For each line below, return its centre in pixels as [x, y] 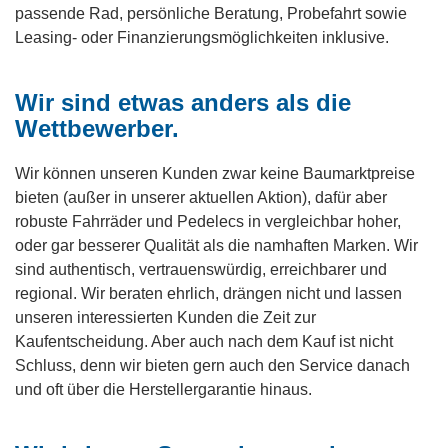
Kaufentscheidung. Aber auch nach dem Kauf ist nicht [204, 341]
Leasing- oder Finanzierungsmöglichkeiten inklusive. [202, 37]
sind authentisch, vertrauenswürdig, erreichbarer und [201, 269]
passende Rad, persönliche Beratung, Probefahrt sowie [211, 13]
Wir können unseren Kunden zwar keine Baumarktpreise [215, 173]
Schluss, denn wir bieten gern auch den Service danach [212, 365]
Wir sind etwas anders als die [183, 102]
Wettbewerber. [97, 128]
